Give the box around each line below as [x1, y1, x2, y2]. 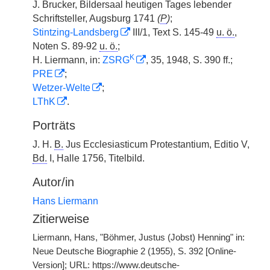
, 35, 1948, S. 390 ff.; [146, 55, 233, 65]
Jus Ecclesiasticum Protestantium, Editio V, [63, 139, 250, 149]
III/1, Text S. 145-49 [130, 27, 216, 37]
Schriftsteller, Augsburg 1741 [33, 13, 157, 24]
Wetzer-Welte [33, 83, 90, 93]
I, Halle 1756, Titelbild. [47, 153, 145, 163]
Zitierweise [33, 212, 89, 225]
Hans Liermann [33, 196, 98, 206]
